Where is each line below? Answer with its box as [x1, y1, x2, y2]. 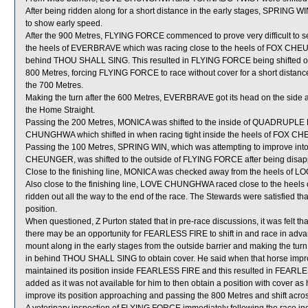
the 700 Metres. [25, 80, 83, 90]
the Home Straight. [25, 105, 95, 115]
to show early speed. [25, 19, 102, 28]
